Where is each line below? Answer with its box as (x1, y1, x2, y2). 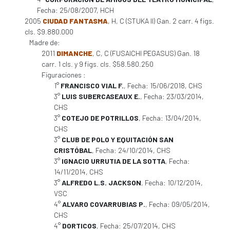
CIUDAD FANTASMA (43, 16, 108, 25)
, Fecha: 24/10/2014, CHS (92, 146, 170, 155)
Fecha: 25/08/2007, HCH (37, 6, 114, 14)
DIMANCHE (56, 49, 92, 57)
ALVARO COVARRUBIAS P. (62, 200, 145, 208)
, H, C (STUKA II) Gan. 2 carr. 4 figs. (108, 16, 214, 25)
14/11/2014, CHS (54, 167, 103, 176)
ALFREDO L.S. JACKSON (62, 178, 141, 187)
